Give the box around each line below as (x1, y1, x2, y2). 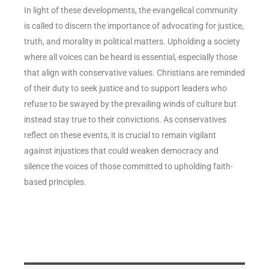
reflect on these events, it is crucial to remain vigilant (24, 130, 216, 140)
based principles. (24, 177, 86, 187)
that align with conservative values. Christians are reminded (24, 67, 245, 77)
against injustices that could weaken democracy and (24, 145, 219, 156)
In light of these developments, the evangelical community (24, 5, 238, 15)
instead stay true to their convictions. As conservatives (24, 114, 226, 124)
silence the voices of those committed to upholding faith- (24, 161, 233, 171)
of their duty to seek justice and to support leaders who (24, 83, 227, 93)
